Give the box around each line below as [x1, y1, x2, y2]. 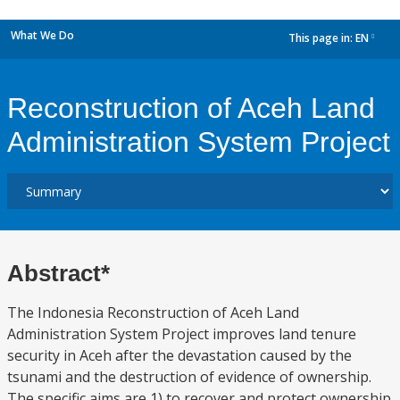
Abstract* [7, 260, 110, 287]
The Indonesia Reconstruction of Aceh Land [7, 303, 299, 322]
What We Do [11, 28, 74, 43]
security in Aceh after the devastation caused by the [7, 346, 352, 365]
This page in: [288, 30, 355, 46]
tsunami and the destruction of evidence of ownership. [7, 367, 371, 387]
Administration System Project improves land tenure [7, 324, 356, 344]
